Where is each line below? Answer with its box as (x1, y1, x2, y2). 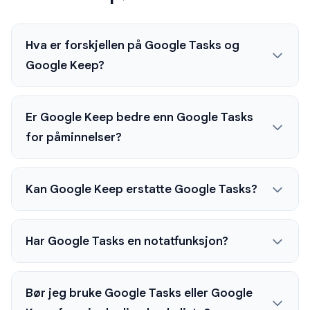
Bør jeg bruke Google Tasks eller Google (26, 286, 253, 301)
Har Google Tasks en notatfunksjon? (26, 234, 228, 249)
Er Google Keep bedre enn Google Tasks (26, 110, 253, 125)
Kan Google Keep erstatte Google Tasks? (26, 182, 257, 197)
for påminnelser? (26, 130, 122, 145)
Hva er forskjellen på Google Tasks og (26, 38, 239, 53)
